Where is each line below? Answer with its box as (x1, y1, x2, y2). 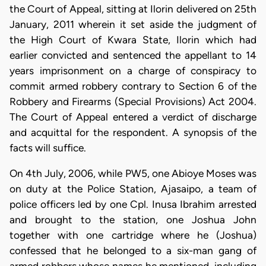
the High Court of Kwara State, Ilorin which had (9, 33, 256, 46)
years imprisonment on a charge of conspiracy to (9, 64, 256, 77)
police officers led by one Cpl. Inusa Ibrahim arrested (9, 198, 256, 210)
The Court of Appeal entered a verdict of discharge (9, 110, 256, 123)
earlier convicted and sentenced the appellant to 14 (9, 49, 256, 61)
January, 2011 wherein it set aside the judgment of (9, 18, 256, 30)
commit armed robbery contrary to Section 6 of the (9, 80, 256, 92)
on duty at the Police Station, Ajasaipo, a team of (9, 183, 256, 195)
